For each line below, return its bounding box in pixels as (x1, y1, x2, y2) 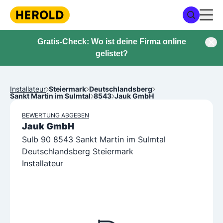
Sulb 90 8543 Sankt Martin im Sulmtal (22, 134, 166, 144)
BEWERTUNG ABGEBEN (22, 111, 89, 119)
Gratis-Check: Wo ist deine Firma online (37, 37, 186, 46)
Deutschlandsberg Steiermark (22, 146, 133, 156)
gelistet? (95, 49, 128, 58)
